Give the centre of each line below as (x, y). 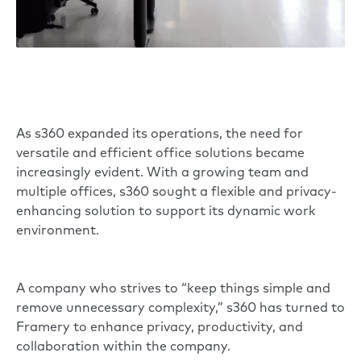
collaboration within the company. (123, 348)
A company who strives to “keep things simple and (173, 290)
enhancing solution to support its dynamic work (166, 212)
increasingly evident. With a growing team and (162, 174)
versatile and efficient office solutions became (160, 154)
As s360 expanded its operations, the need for (160, 135)
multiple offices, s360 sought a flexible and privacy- (176, 193)
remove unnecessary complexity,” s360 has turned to (180, 309)
